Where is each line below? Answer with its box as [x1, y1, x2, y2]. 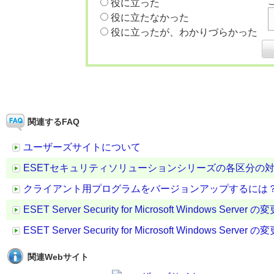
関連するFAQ [28, 117, 80, 127]
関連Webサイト [28, 252, 89, 262]
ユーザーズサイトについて [23, 142, 141, 152]
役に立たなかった [111, 12, 189, 23]
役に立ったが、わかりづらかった [111, 27, 257, 37]
